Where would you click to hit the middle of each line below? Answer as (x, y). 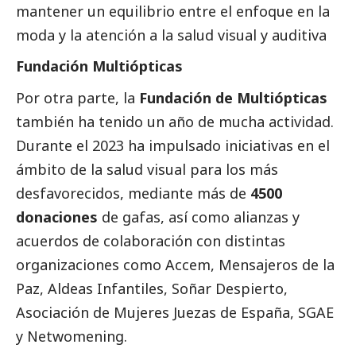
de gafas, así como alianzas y (201, 217)
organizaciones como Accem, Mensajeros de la (175, 265)
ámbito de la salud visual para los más (147, 170)
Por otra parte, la (77, 98)
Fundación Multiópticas (99, 66)
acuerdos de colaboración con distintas (151, 241)
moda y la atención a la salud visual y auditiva (171, 35)
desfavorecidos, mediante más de (133, 193)
